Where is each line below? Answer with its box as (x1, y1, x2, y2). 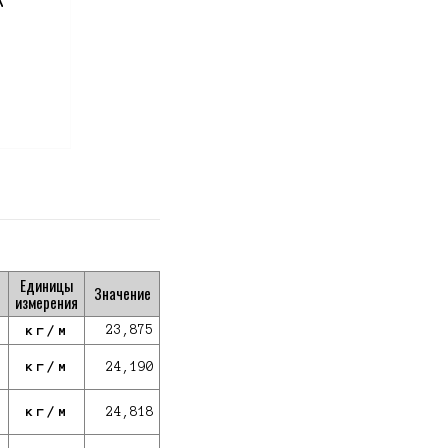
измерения (15, 291, 78, 313)
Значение (93, 282, 151, 304)
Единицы (20, 274, 73, 296)
